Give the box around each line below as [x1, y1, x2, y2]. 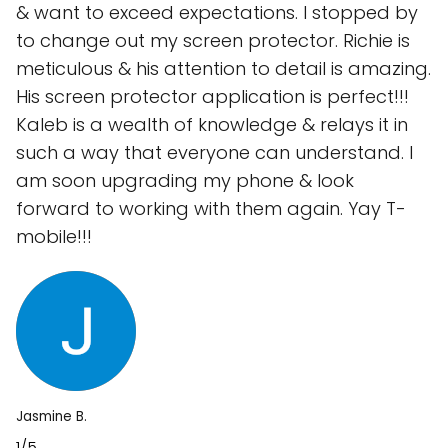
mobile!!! [16, 223, 92, 249]
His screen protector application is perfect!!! [16, 83, 409, 109]
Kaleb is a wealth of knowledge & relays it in [16, 111, 408, 137]
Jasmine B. [16, 406, 87, 426]
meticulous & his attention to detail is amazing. [16, 55, 431, 81]
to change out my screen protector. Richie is [16, 27, 410, 53]
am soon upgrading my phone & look [16, 167, 354, 193]
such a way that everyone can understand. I [16, 139, 413, 165]
